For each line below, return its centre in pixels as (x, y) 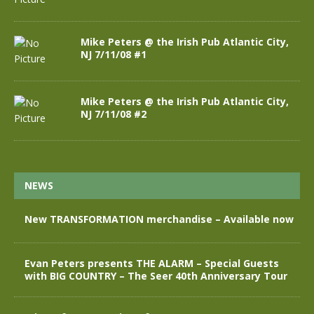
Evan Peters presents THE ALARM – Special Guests (152, 264)
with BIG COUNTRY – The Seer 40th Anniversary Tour (156, 276)
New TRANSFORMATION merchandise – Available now (159, 219)
